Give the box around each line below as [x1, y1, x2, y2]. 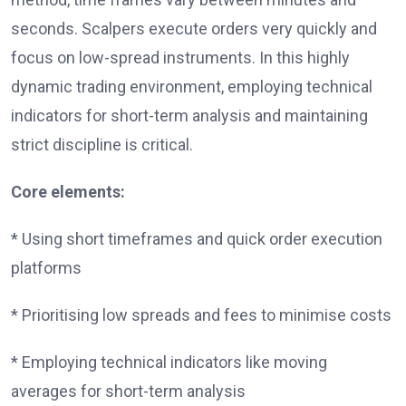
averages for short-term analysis [11, 382, 246, 401]
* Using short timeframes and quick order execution [11, 229, 382, 249]
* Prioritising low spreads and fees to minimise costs [11, 305, 391, 325]
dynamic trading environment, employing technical [11, 77, 372, 97]
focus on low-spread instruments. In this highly [11, 48, 350, 68]
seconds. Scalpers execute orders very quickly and [11, 19, 377, 39]
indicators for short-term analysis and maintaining [11, 106, 368, 126]
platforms [11, 258, 82, 278]
